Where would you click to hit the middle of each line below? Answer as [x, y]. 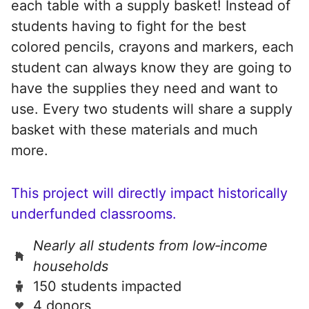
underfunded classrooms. [94, 213]
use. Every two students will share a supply [152, 109]
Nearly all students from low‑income [150, 245]
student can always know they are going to [151, 67]
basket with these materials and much [134, 129]
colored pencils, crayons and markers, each [152, 47]
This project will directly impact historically [149, 193]
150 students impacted [107, 286]
